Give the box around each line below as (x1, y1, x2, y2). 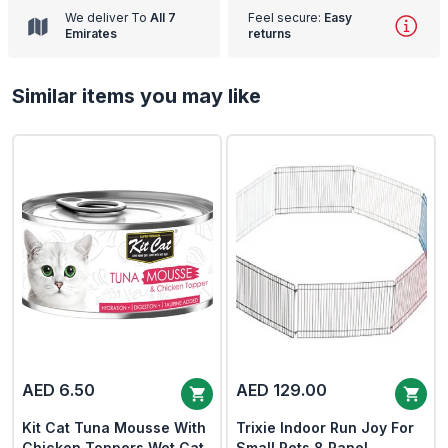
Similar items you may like (12, 84, 261, 108)
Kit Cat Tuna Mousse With (21, 418, 206, 436)
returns (248, 26, 291, 41)
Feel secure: (248, 10, 321, 25)
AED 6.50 (21, 379, 95, 400)
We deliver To (65, 10, 147, 25)
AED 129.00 (235, 379, 327, 400)
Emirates (65, 26, 117, 41)
